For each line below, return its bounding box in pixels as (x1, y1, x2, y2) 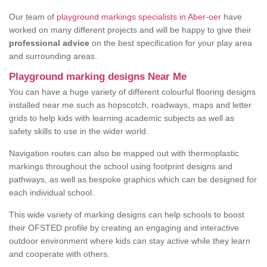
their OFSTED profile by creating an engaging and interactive (9, 223, 239, 233)
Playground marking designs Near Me (9, 71, 187, 83)
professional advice (9, 38, 89, 48)
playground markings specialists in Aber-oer (57, 12, 221, 22)
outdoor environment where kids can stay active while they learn (9, 236, 250, 246)
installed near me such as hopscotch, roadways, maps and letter (9, 100, 252, 110)
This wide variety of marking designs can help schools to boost (9, 210, 244, 220)
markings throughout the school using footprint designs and (9, 162, 232, 172)
